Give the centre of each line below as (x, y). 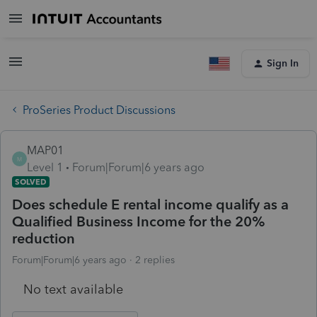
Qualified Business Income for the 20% (139, 221)
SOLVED (31, 181)
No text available (73, 289)
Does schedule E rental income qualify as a (150, 204)
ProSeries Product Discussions (99, 110)
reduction (44, 238)
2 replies (155, 260)
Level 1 (45, 167)
